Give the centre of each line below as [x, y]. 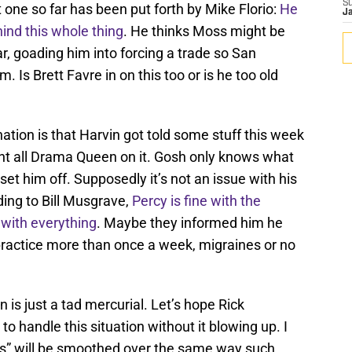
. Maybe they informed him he [190, 223]
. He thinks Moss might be [204, 31]
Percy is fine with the [196, 201]
